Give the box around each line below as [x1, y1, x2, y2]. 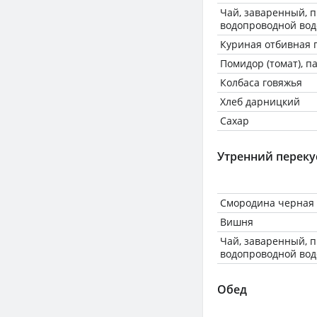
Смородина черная [220, 196, 314, 209]
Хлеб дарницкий [220, 95, 300, 108]
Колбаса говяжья [220, 76, 302, 89]
